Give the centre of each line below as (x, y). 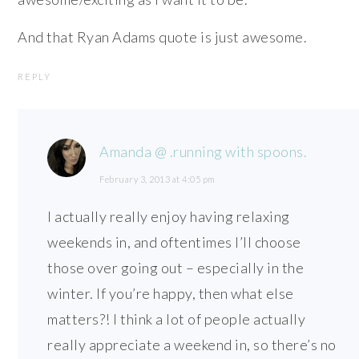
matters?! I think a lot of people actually (177, 319)
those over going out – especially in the (176, 268)
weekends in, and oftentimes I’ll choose (174, 242)
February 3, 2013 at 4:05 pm (157, 179)
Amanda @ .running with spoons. (204, 152)
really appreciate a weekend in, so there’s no (192, 345)
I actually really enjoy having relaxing (169, 217)
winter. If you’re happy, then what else (171, 294)
